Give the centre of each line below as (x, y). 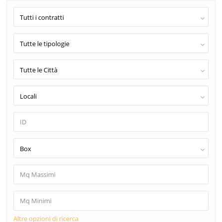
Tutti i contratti (42, 18)
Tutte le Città (39, 70)
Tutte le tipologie (45, 44)
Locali (28, 96)
